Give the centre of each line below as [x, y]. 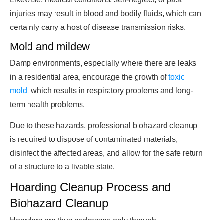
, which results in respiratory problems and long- [110, 91]
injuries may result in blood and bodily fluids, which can [106, 14]
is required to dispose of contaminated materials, [94, 139]
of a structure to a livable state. [62, 167]
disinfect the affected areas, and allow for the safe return [106, 153]
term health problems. [47, 105]
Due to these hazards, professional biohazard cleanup [104, 126]
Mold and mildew [50, 47]
